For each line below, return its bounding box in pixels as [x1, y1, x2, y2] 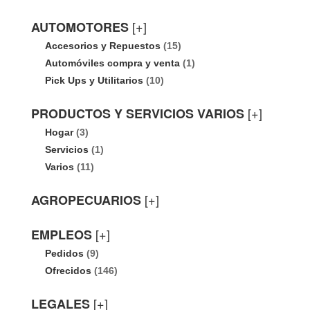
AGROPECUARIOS [31, 191, 141, 209]
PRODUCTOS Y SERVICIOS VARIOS [31, 104, 244, 122]
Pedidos [45, 248, 84, 259]
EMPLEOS [31, 226, 92, 244]
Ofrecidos [45, 265, 91, 276]
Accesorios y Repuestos [45, 40, 161, 51]
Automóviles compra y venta [45, 57, 180, 69]
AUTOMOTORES [31, 18, 129, 36]
